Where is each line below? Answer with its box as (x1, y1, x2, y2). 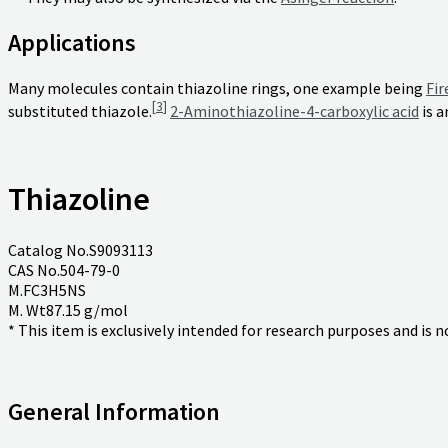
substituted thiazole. (8, 101, 152, 122)
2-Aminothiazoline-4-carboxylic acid (170, 101, 419, 122)
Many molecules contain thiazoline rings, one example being (8, 77, 426, 98)
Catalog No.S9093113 (8, 240, 153, 261)
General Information (8, 396, 220, 427)
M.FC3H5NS (8, 280, 86, 301)
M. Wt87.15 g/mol (8, 300, 128, 321)
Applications (8, 26, 136, 58)
